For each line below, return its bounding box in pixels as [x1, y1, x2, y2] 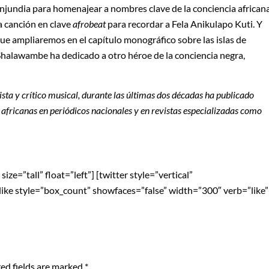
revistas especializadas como [151, 104, 262, 116]
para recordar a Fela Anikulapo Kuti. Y [106, 17, 262, 29]
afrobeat [73, 17, 106, 29]
